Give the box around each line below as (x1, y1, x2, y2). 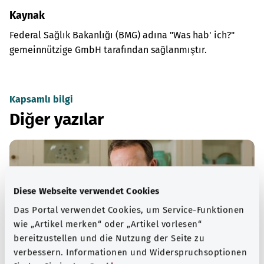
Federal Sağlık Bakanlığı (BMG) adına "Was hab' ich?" (9, 29, 235, 41)
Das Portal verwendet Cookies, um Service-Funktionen (14, 204, 245, 215)
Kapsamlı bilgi (9, 94, 73, 105)
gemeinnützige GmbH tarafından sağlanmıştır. (9, 44, 207, 55)
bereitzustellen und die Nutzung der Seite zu (14, 232, 204, 243)
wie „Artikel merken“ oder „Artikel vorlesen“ (14, 218, 202, 229)
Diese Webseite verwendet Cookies (14, 186, 159, 197)
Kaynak (9, 9, 45, 22)
